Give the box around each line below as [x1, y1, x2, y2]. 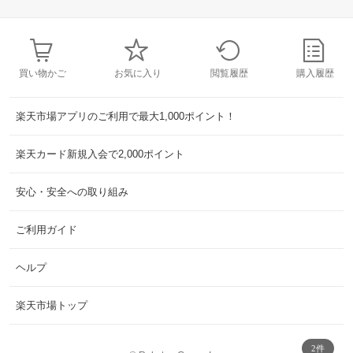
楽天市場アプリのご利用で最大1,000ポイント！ [16, 110, 236, 123]
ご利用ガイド [16, 224, 77, 236]
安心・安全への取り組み [16, 186, 128, 199]
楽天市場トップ [16, 299, 87, 312]
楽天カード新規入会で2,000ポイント [16, 148, 184, 161]
